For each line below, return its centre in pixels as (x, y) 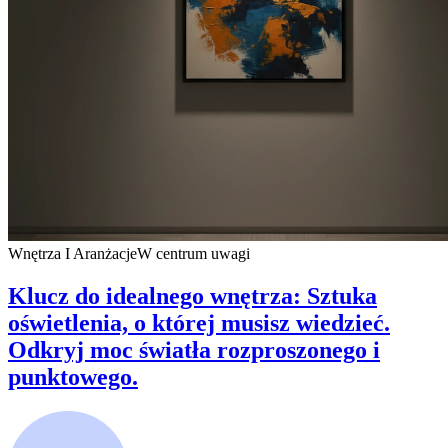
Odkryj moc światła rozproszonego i (194, 349)
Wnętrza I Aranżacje (72, 253)
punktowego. (73, 376)
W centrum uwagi (193, 253)
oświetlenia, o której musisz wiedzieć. (199, 322)
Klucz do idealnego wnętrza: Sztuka (192, 295)
